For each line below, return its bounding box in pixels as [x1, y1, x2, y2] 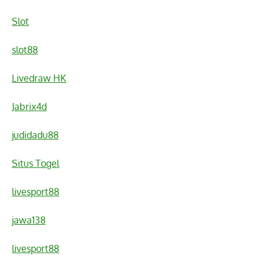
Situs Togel [12, 157, 59, 170]
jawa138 [12, 214, 46, 227]
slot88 [12, 44, 38, 56]
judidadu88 [12, 129, 59, 141]
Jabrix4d [12, 101, 47, 113]
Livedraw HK [12, 72, 66, 85]
